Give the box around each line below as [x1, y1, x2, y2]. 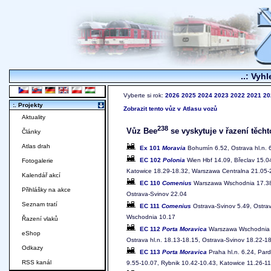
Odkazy [22, 244, 43, 252]
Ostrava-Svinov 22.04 [126, 191, 187, 198]
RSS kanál [22, 259, 51, 266]
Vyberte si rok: [123, 92, 165, 99]
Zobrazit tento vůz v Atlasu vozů [123, 105, 217, 113]
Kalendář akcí [22, 172, 60, 179]
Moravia [162, 145, 186, 152]
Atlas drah [22, 143, 50, 150]
